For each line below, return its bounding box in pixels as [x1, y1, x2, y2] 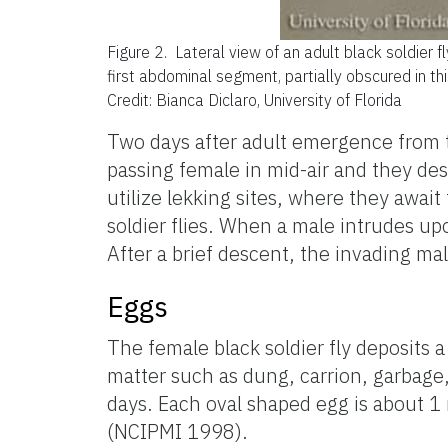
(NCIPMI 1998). [107, 417, 248, 445]
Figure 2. [107, 41, 171, 62]
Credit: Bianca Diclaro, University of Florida [107, 89, 402, 110]
